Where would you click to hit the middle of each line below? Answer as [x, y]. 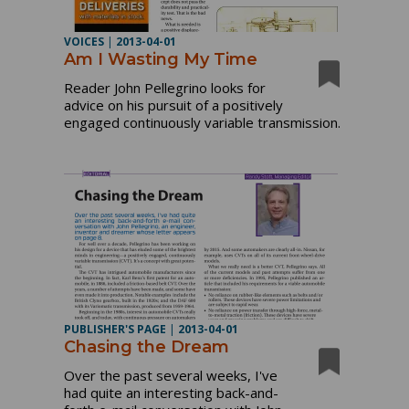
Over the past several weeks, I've [171, 375]
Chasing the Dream [147, 346]
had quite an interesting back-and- [172, 392]
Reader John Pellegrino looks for [165, 87]
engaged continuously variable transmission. [203, 122]
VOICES [84, 41]
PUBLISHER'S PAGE [115, 329]
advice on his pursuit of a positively [174, 105]
